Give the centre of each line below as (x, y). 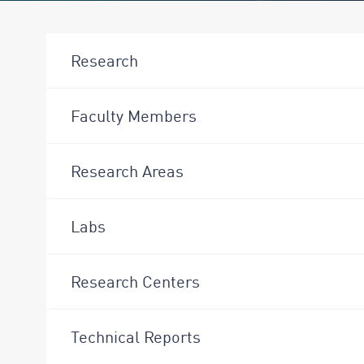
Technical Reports (136, 336)
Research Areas (127, 171)
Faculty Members (134, 115)
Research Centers (135, 281)
